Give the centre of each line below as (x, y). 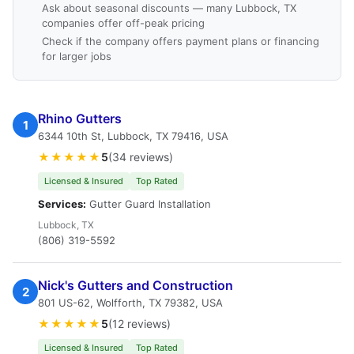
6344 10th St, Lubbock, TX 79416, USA (133, 136)
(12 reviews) (139, 324)
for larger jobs (77, 56)
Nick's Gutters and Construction (136, 285)
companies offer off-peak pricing (123, 23)
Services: (62, 204)
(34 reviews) (141, 157)
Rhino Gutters (80, 119)
